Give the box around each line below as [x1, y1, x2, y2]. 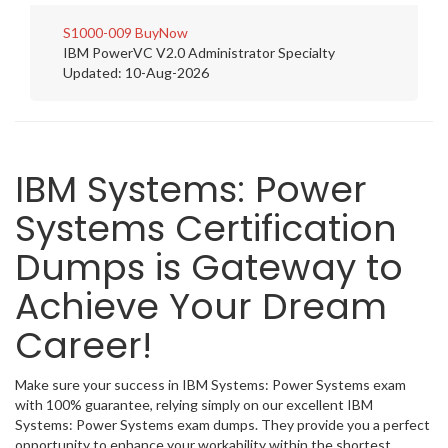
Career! [15, 320, 152, 371]
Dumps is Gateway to [15, 242, 403, 293]
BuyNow [135, 24, 188, 41]
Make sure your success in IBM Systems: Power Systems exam [15, 376, 406, 393]
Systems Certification [15, 203, 397, 254]
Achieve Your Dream [15, 281, 387, 332]
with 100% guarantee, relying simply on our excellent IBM [15, 396, 373, 413]
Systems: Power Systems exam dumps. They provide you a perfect [15, 416, 430, 433]
